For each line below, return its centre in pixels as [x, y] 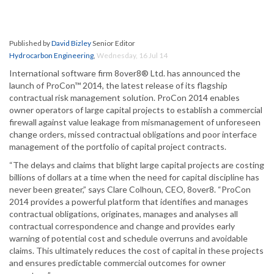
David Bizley [71, 43]
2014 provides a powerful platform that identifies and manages [129, 202]
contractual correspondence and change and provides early [122, 226]
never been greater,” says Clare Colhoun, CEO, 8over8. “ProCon [130, 190]
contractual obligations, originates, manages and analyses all [124, 214]
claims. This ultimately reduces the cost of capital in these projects [136, 251]
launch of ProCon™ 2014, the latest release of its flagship [118, 86]
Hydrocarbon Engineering [51, 56]
